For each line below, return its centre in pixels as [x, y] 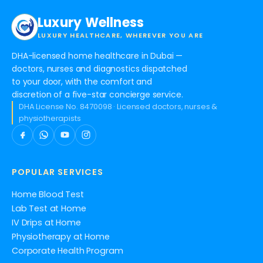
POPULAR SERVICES [58, 172]
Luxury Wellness [91, 22]
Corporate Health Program [68, 250]
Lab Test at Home [49, 208]
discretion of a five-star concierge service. [97, 94]
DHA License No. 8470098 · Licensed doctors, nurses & [118, 106]
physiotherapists [50, 118]
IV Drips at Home [46, 222]
